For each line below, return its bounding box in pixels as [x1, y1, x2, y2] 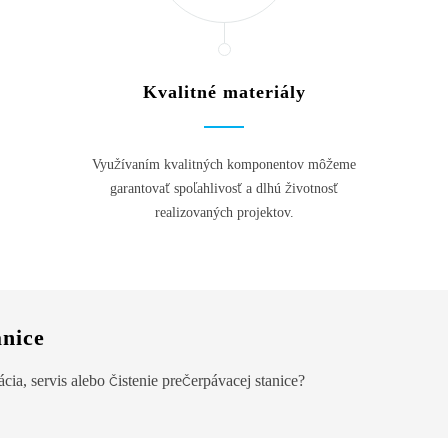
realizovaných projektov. [154, 204, 294, 220]
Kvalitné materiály [142, 81, 306, 102]
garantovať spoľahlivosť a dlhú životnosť [110, 180, 338, 196]
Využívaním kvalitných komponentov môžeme [92, 156, 356, 172]
